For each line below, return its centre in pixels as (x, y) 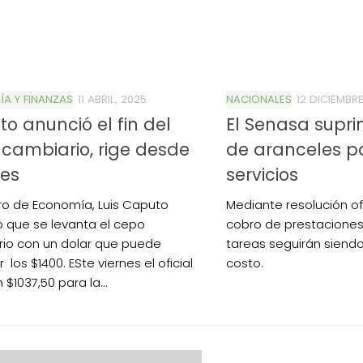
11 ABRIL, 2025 (112, 99)
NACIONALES (259, 99)
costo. (245, 263)
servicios (262, 174)
